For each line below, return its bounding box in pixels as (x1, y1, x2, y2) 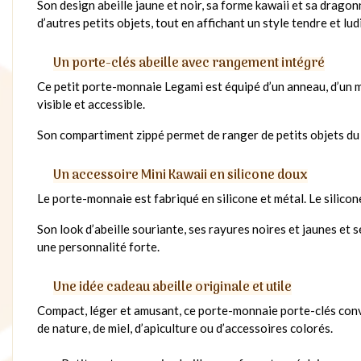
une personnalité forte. (37, 239, 160, 255)
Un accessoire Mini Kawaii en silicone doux (53, 165, 308, 187)
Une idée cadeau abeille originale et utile (53, 277, 292, 299)
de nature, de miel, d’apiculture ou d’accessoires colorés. (37, 321, 333, 336)
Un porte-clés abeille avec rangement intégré (53, 53, 325, 75)
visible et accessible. (37, 97, 145, 112)
